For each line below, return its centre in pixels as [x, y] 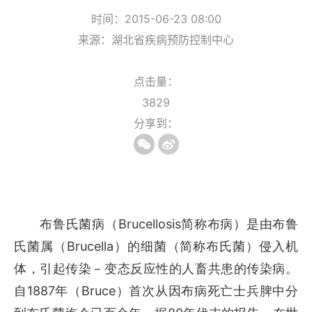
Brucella [90, 246]
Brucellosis [149, 224]
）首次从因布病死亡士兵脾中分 [207, 291]
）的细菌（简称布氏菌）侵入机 [206, 247]
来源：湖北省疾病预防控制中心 [156, 40]
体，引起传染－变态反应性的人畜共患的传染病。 [156, 269]
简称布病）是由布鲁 [240, 224]
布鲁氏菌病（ [79, 224]
